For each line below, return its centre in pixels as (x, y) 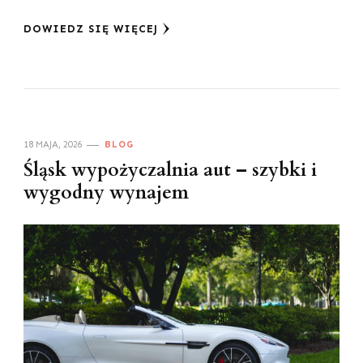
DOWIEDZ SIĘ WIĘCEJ (91, 29)
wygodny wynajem (106, 193)
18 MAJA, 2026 (53, 145)
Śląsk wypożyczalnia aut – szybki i (170, 171)
